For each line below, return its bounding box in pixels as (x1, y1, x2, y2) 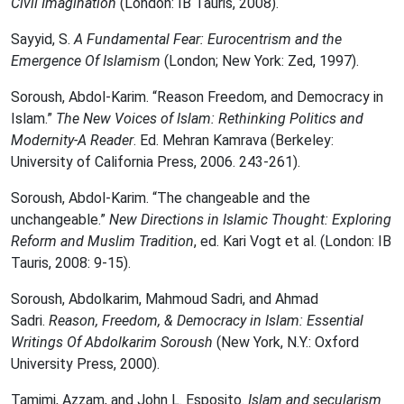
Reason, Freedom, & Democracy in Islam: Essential (49, 312, 363, 329)
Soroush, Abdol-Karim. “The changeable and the (11, 189, 310, 207)
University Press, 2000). (11, 355, 160, 372)
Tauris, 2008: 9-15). (11, 254, 131, 271)
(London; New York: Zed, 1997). (161, 52, 359, 69)
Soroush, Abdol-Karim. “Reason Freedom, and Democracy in (11, 88, 383, 106)
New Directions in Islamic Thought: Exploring (109, 211, 391, 228)
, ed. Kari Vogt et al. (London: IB (194, 233, 391, 250)
